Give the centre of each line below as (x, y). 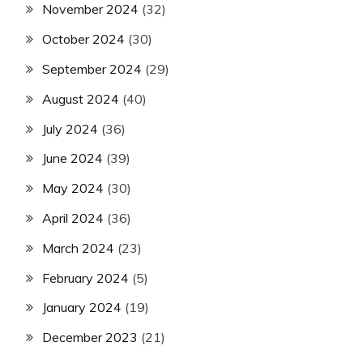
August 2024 (81, 98)
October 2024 (83, 39)
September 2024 (92, 68)
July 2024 (70, 128)
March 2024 (78, 248)
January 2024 (82, 307)
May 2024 (73, 188)
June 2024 (73, 158)
